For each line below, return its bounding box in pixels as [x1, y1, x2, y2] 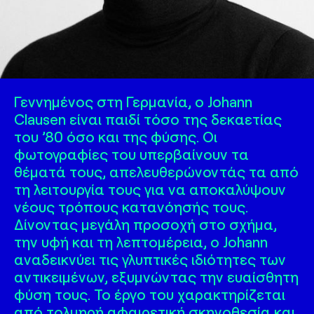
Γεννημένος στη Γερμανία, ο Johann [14, 93, 252, 110]
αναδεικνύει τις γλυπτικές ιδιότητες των [14, 250, 286, 268]
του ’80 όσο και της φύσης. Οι [14, 128, 217, 145]
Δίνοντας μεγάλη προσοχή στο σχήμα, [14, 215, 277, 233]
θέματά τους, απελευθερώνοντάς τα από [14, 163, 299, 180]
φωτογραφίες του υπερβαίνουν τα [14, 145, 249, 163]
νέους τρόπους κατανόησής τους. [14, 198, 248, 215]
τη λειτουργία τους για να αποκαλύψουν [14, 180, 286, 198]
